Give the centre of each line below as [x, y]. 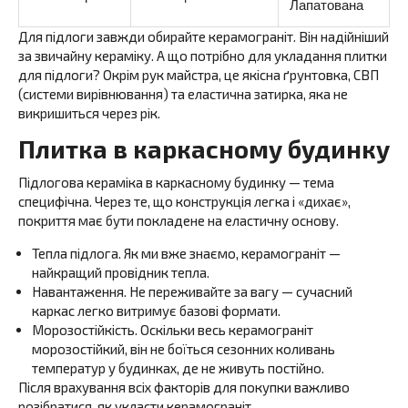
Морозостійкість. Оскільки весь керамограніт [173, 330]
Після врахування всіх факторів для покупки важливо [184, 387]
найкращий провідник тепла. [121, 272]
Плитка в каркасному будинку [204, 148]
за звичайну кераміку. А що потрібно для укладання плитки [203, 55]
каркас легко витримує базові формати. [156, 311]
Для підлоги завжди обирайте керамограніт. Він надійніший [204, 36]
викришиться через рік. [89, 112]
